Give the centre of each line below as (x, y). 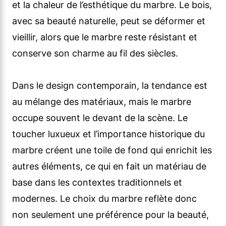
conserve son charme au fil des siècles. (95, 53)
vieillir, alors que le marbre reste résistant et (105, 37)
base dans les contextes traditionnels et (97, 183)
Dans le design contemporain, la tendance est (110, 86)
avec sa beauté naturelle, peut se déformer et (109, 21)
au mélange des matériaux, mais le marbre (102, 102)
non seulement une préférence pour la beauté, (110, 215)
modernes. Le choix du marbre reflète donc (104, 199)
